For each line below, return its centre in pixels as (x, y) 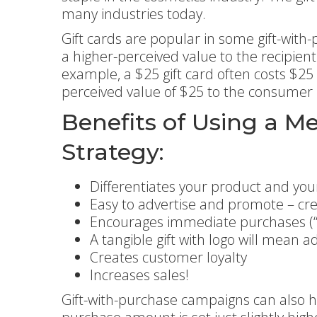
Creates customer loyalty (168, 257)
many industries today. (134, 14)
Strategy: (113, 152)
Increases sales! (139, 275)
